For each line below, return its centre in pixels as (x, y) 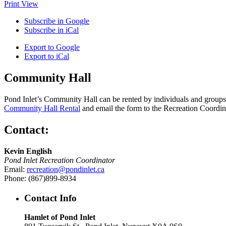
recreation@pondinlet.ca (66, 169)
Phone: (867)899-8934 (40, 178)
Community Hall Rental (42, 108)
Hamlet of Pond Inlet (60, 217)
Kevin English (28, 151)
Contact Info (50, 198)
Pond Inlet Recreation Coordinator (60, 160)
